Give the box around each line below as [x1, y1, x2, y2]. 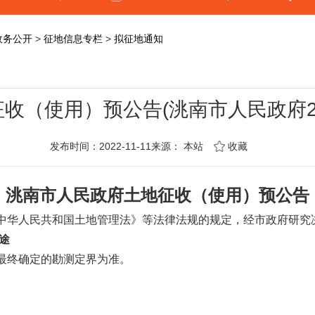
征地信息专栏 [44, 33, 103, 44]
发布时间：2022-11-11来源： [50, 141, 184, 152]
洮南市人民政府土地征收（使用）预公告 [6, 186, 309, 205]
